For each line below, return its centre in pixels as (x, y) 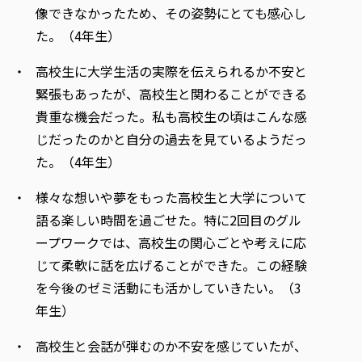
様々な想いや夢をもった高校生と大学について (171, 197)
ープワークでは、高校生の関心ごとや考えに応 (171, 242)
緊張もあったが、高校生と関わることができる (171, 93)
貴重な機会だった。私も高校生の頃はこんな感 (171, 116)
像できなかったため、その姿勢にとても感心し (171, 13)
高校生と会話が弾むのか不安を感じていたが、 (171, 345)
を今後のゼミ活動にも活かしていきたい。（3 (168, 287)
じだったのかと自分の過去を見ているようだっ (171, 139)
